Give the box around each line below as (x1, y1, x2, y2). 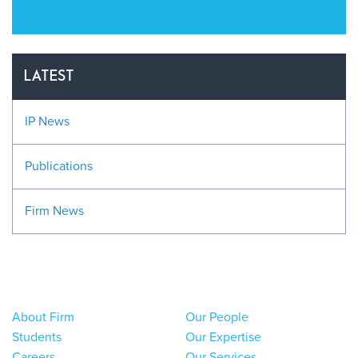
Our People (185, 308, 249, 325)
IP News (25, 113, 70, 129)
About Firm (12, 308, 74, 325)
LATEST (24, 69, 74, 84)
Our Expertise (185, 328, 261, 345)
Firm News (25, 202, 84, 219)
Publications (25, 157, 93, 174)
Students (12, 328, 62, 345)
